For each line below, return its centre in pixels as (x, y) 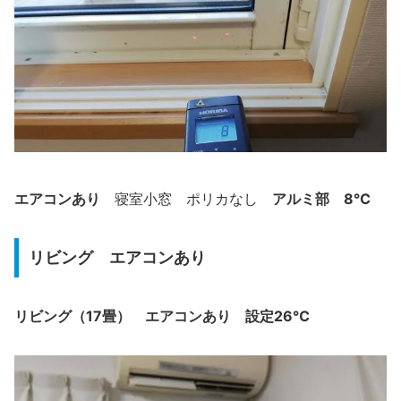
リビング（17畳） (73, 316)
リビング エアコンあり (117, 257)
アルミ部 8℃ (321, 199)
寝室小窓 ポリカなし (186, 200)
